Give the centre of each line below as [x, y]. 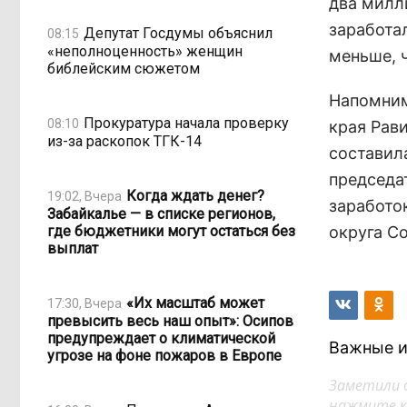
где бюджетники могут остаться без [171, 231]
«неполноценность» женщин [145, 51]
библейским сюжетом [124, 69]
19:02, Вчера [84, 196]
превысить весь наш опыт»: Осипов [170, 321]
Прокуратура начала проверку [186, 123]
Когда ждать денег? [195, 195]
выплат [73, 248]
